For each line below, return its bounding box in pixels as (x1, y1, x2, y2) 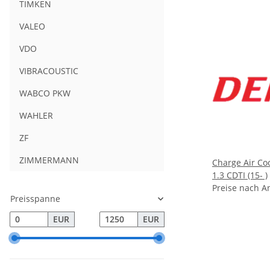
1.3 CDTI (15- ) (212, 169, 268, 181)
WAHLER (19, 110, 53, 122)
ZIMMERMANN (19, 154, 79, 166)
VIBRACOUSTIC (19, 65, 78, 77)
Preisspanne (10, 193, 60, 205)
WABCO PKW (19, 87, 71, 99)
